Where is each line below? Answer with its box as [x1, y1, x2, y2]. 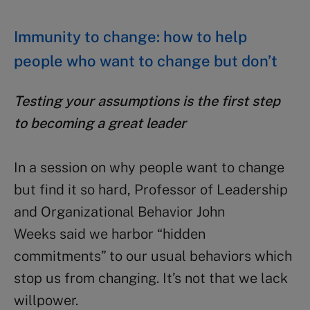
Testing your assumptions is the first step [14, 93, 280, 110]
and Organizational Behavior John [14, 203, 225, 221]
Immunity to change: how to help [14, 28, 247, 46]
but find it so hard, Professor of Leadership [14, 181, 288, 199]
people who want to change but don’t [14, 52, 277, 71]
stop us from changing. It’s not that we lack [14, 270, 288, 287]
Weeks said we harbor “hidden [14, 226, 206, 243]
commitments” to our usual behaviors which [14, 248, 292, 265]
